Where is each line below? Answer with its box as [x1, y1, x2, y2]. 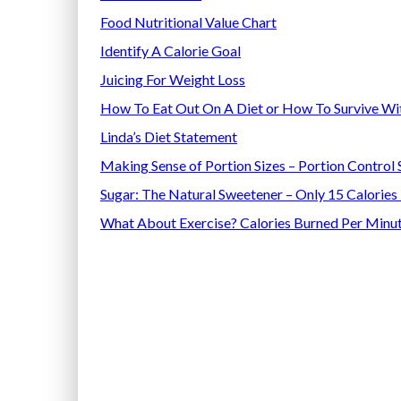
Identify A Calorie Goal [100, 42, 241, 59]
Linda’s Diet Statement [100, 128, 237, 145]
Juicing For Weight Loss [100, 71, 245, 88]
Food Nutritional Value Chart [100, 13, 277, 30]
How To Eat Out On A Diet [100, 99, 266, 116]
